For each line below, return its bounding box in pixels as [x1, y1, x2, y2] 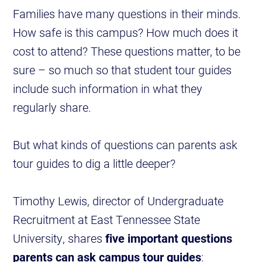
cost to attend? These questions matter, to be [13, 43, 241, 59]
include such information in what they [13, 81, 203, 96]
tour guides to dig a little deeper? [13, 156, 176, 171]
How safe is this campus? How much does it [13, 25, 239, 40]
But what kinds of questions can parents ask [13, 137, 238, 153]
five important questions [105, 230, 233, 246]
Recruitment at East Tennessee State [13, 212, 201, 227]
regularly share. [13, 99, 92, 115]
